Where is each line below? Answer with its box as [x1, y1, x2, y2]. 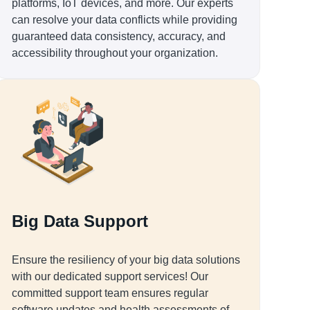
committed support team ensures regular [12, 287, 208, 299]
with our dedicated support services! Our [12, 271, 208, 282]
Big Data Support [12, 212, 148, 230]
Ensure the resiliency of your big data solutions [12, 254, 240, 266]
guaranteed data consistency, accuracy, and [12, 30, 226, 42]
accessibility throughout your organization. [12, 47, 218, 59]
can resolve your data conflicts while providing [12, 14, 237, 26]
